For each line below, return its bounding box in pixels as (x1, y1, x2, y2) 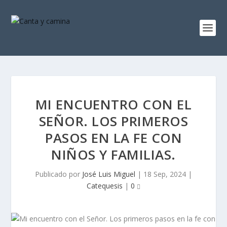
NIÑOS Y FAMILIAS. (51, 145, 176, 164)
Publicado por (35, 169, 82, 179)
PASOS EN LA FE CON (45, 129, 182, 147)
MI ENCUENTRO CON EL (35, 95, 192, 113)
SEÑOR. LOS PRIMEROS (39, 112, 188, 130)
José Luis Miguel (82, 169, 135, 179)
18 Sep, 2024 (143, 169, 186, 179)
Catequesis (87, 181, 123, 191)
